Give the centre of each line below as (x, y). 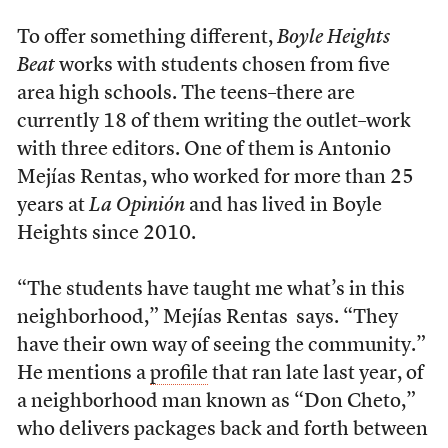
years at (52, 206)
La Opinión (136, 206)
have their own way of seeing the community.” (221, 346)
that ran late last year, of (315, 374)
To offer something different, (146, 38)
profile (178, 374)
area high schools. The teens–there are (185, 94)
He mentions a (83, 374)
